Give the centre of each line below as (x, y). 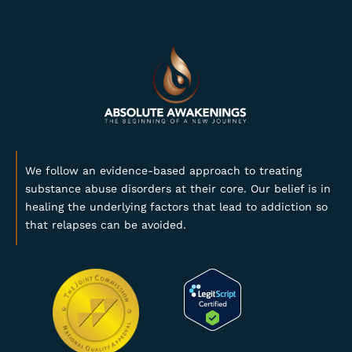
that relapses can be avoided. (106, 225)
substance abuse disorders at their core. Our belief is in (178, 189)
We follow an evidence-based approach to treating (163, 171)
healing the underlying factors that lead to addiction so (176, 207)
